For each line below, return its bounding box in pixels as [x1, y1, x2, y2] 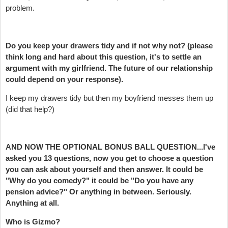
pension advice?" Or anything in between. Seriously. [6, 187, 191, 196]
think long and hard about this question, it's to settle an [6, 52, 202, 61]
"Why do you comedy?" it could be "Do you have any [6, 176, 193, 185]
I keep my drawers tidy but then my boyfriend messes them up [6, 93, 213, 102]
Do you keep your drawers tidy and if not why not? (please [6, 41, 213, 50]
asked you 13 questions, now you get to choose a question [6, 153, 213, 162]
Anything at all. [6, 198, 59, 207]
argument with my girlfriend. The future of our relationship [6, 63, 213, 72]
